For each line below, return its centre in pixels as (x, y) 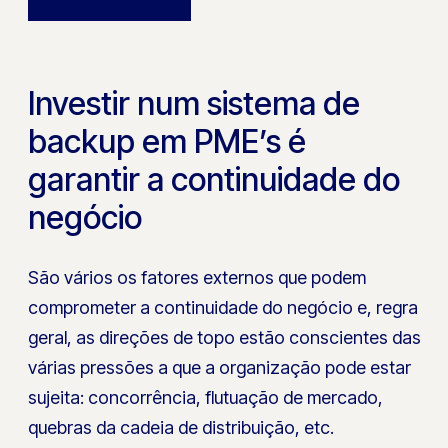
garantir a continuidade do (214, 179)
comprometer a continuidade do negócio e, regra (223, 307)
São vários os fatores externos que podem (197, 277)
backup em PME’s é (167, 141)
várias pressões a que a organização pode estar (220, 367)
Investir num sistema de (194, 103)
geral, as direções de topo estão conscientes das (225, 337)
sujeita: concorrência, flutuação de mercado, (206, 397)
